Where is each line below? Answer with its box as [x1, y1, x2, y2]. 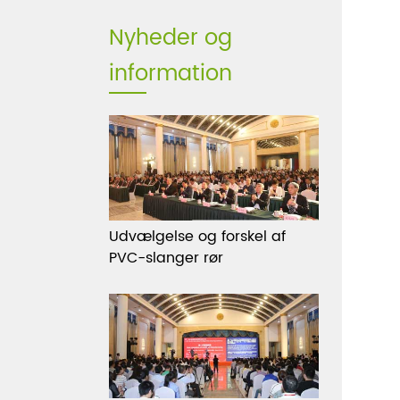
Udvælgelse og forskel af [109, 224, 286, 248]
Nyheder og [109, 21, 232, 57]
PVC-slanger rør [109, 246, 223, 270]
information [109, 56, 232, 93]
